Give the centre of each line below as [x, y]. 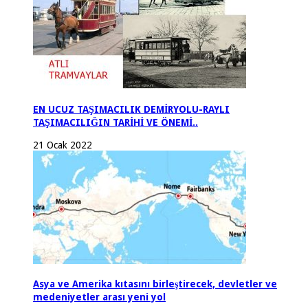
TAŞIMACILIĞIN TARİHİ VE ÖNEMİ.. [115, 122]
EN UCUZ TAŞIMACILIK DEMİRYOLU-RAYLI [131, 109]
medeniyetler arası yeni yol [99, 297]
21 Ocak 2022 [63, 145]
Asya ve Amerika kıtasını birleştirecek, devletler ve [155, 284]
